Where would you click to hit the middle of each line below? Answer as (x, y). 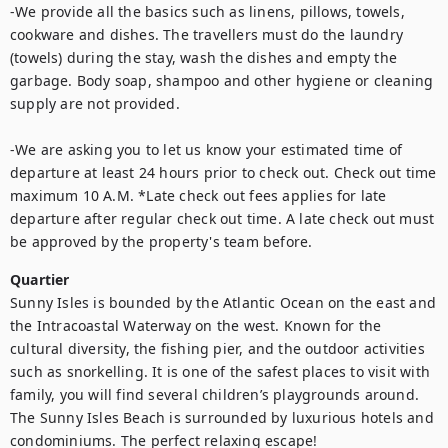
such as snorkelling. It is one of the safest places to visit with (220, 371)
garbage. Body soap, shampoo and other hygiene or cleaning (222, 80)
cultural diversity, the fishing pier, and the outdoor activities (217, 348)
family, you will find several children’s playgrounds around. (215, 394)
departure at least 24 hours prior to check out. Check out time (223, 172)
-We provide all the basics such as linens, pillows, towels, (207, 11)
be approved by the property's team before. (161, 241)
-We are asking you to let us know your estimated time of (206, 149)
